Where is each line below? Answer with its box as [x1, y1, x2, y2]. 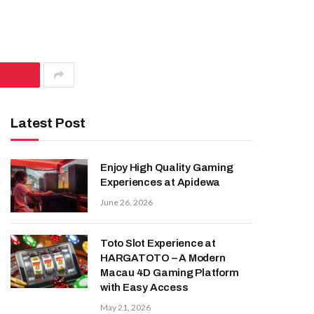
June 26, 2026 [100, 197, 153, 207]
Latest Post [11, 116, 86, 130]
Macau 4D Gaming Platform [100, 267, 239, 278]
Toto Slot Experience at [100, 238, 216, 249]
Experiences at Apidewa [100, 177, 221, 188]
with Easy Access [100, 282, 189, 293]
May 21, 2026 [100, 302, 151, 313]
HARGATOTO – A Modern [100, 252, 226, 264]
